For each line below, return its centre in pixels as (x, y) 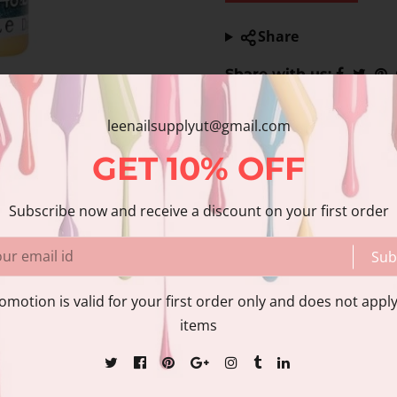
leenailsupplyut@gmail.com (198, 126)
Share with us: (278, 74)
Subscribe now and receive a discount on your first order (198, 211)
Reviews (134, 264)
